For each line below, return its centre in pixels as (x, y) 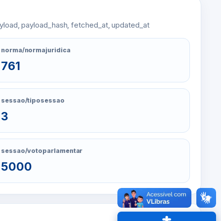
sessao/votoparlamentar (42, 151)
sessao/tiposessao (33, 100)
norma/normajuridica (36, 50)
